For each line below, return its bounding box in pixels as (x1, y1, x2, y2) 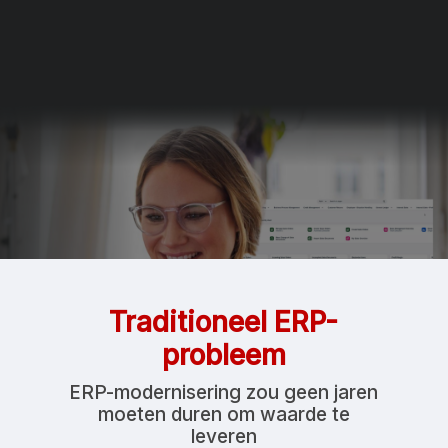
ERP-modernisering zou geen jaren (69, 381, 379, 405)
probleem (161, 338, 286, 373)
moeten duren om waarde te (97, 403, 350, 427)
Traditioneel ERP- (109, 305, 339, 340)
